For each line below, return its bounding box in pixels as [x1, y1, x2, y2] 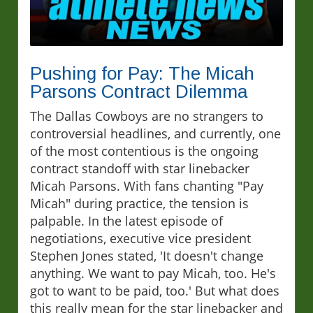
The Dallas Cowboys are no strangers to [30, 107, 263, 124]
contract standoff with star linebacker [30, 159, 249, 177]
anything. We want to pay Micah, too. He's [30, 264, 276, 282]
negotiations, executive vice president [30, 229, 251, 247]
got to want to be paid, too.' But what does [30, 282, 279, 299]
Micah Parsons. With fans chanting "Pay [30, 177, 263, 194]
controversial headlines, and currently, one [30, 124, 281, 142]
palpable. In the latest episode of [30, 212, 223, 229]
